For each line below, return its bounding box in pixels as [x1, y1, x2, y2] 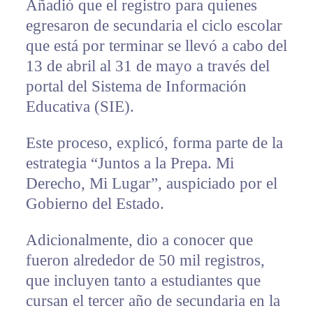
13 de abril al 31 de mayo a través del [25, 57, 270, 75]
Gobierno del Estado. [25, 195, 164, 213]
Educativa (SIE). [25, 98, 134, 116]
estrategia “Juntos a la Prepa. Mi [25, 154, 234, 173]
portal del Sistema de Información [25, 78, 247, 96]
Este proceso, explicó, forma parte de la [25, 134, 283, 152]
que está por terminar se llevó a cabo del [25, 37, 287, 55]
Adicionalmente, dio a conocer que [25, 231, 253, 249]
